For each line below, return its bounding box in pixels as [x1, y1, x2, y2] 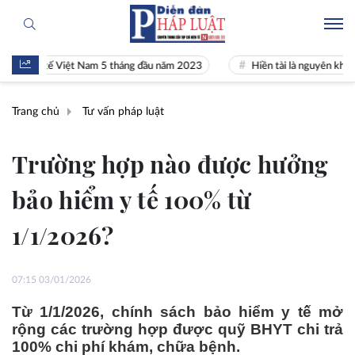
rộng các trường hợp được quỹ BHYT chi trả [12, 321, 343, 338]
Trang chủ [12, 105, 59, 117]
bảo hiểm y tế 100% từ [12, 184, 251, 216]
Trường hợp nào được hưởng [12, 148, 329, 180]
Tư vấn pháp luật [82, 105, 164, 117]
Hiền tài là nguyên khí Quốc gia [212, 61, 352, 71]
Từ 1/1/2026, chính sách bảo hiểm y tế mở [12, 303, 343, 320]
